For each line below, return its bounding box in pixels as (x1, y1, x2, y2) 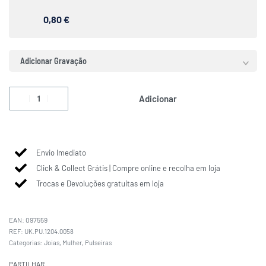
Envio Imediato (36, 147, 86, 157)
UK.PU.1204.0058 (24, 227, 74, 235)
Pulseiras (85, 238, 112, 246)
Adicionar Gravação (20, 55, 87, 66)
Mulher (62, 238, 82, 246)
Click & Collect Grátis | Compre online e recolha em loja (36, 163, 220, 173)
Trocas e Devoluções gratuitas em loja (36, 178, 164, 188)
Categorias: (9, 238, 44, 246)
